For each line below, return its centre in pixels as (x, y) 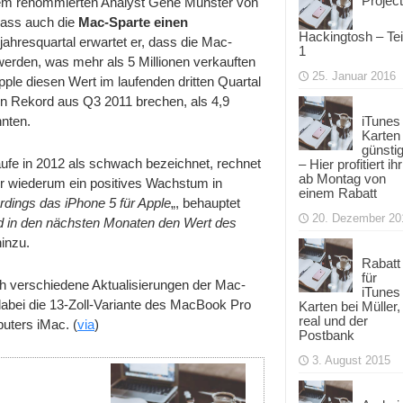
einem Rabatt (338, 193)
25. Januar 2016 (354, 76)
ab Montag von (342, 179)
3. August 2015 (351, 360)
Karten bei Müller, (349, 306)
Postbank (327, 335)
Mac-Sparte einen (133, 22)
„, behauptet (206, 202)
